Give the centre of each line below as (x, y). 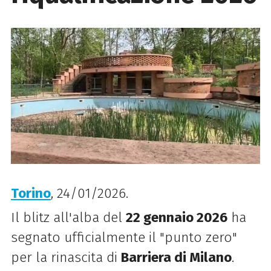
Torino (31, 194)
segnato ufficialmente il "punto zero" (124, 237)
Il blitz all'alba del (68, 217)
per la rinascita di (66, 257)
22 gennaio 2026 (176, 217)
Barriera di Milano (176, 257)
